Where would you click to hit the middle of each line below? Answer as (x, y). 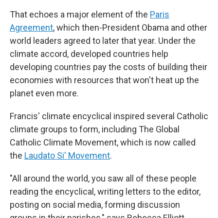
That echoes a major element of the (80, 14)
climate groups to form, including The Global (95, 129)
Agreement (31, 27)
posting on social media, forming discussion (95, 205)
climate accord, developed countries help (89, 54)
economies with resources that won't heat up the (104, 80)
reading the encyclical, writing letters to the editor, (105, 191)
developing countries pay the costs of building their (109, 67)
